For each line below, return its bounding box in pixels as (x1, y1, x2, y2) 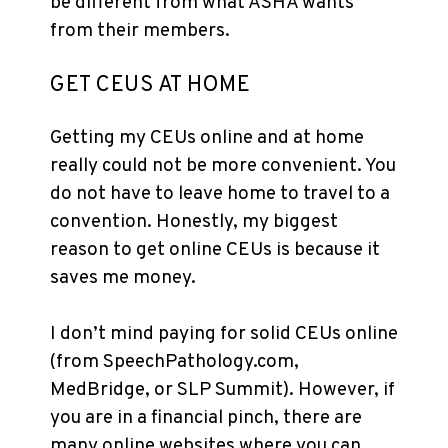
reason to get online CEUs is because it (50, 238, 380, 262)
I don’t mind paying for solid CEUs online (50, 322, 398, 346)
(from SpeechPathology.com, (50, 350, 299, 374)
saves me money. (50, 266, 196, 290)
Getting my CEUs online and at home (50, 126, 364, 150)
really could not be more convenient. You (50, 154, 396, 178)
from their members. (50, 19, 230, 43)
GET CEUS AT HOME (50, 72, 250, 99)
